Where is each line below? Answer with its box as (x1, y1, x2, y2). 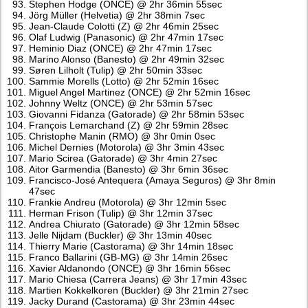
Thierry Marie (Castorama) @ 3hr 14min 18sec (29, 241, 234, 252)
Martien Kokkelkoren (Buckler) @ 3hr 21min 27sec (29, 285, 249, 296)
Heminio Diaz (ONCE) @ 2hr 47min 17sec (29, 43, 212, 54)
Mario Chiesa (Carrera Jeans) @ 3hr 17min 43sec (29, 274, 247, 285)
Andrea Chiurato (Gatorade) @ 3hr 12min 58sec (29, 219, 240, 230)
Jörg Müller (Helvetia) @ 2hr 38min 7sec (29, 10, 206, 21)
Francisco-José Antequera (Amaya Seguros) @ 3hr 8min (29, 175, 276, 186)
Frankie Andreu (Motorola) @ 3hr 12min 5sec (29, 197, 227, 208)
